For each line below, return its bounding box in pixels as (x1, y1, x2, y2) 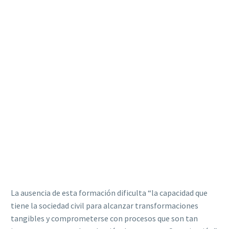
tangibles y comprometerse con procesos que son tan (11, 213, 198, 223)
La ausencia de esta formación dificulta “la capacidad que (11, 187, 208, 198)
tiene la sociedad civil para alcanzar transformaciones (11, 200, 198, 211)
